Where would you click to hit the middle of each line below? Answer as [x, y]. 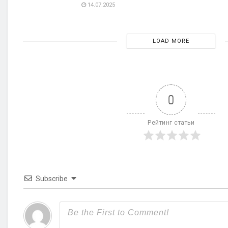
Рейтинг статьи [171, 123]
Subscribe [52, 179]
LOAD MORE [171, 41]
